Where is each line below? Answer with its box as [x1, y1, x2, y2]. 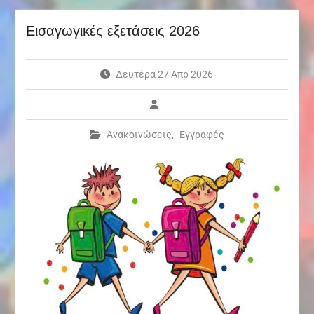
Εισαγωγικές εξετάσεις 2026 [25, 23, 200, 39]
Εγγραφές [179, 129, 224, 140]
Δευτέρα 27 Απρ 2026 [116, 69, 214, 80]
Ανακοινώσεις [106, 129, 172, 140]
